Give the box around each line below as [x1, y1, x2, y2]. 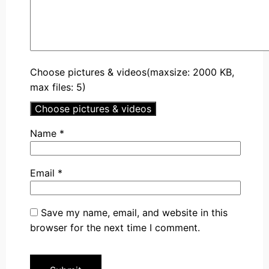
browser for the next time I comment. [30, 221, 200, 234]
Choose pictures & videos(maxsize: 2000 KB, [30, 65, 234, 78]
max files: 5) [30, 80, 86, 93]
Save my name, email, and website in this [41, 206, 228, 219]
